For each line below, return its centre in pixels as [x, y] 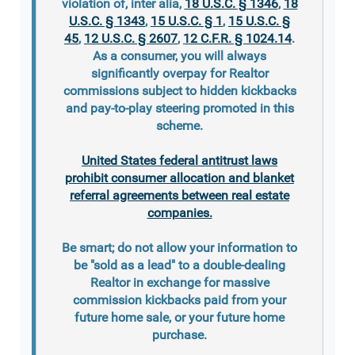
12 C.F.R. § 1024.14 [237, 38]
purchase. [179, 334]
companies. [179, 212]
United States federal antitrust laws [179, 160]
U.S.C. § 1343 [107, 21]
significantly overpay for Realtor [179, 73]
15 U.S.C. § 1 [187, 21]
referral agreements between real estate [179, 195]
